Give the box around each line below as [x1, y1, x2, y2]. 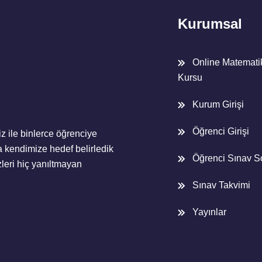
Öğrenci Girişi [192, 126, 249, 137]
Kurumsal [178, 16, 242, 32]
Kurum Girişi [192, 99, 244, 110]
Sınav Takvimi [192, 180, 250, 191]
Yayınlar [192, 207, 226, 218]
